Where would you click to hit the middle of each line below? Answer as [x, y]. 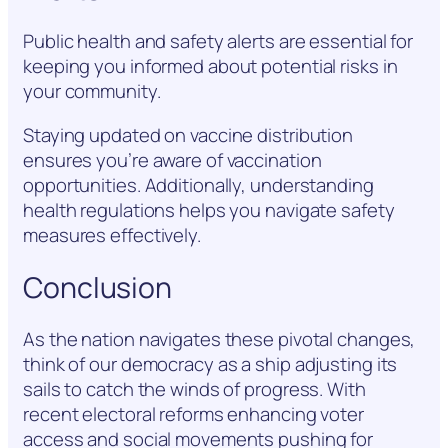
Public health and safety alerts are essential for [218, 41]
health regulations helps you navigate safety [209, 209]
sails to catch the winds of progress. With [194, 389]
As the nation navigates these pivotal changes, [219, 339]
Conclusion [97, 287]
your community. [92, 91]
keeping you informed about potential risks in [210, 66]
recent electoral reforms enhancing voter [193, 414]
